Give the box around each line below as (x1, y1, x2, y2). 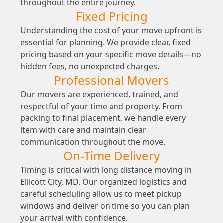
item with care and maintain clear (20, 124, 146, 136)
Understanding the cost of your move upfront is (20, 25, 202, 36)
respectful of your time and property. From (20, 101, 182, 112)
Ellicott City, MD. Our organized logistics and (20, 176, 187, 188)
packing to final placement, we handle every (20, 112, 186, 124)
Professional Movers (54, 72, 169, 89)
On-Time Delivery (63, 147, 160, 164)
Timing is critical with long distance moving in (20, 164, 192, 176)
